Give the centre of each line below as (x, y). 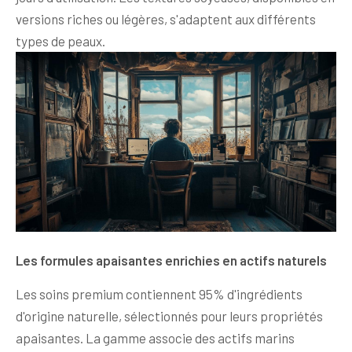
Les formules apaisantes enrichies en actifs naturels (171, 260)
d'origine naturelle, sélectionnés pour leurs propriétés (169, 315)
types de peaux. (60, 41)
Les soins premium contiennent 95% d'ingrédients (159, 293)
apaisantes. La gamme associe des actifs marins (155, 337)
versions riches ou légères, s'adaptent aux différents (166, 19)
